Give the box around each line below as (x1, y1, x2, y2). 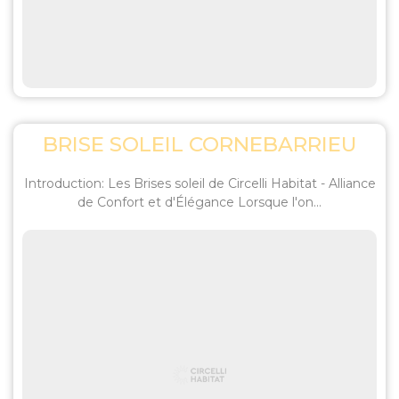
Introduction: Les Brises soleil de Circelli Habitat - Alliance (23, 175, 376, 191)
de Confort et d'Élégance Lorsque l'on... (77, 194, 322, 210)
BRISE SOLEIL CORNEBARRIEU (42, 132, 357, 157)
